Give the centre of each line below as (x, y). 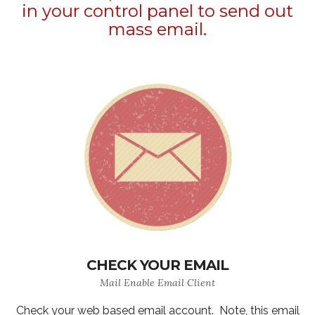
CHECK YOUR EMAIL (157, 265)
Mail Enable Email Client (157, 283)
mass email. (157, 29)
